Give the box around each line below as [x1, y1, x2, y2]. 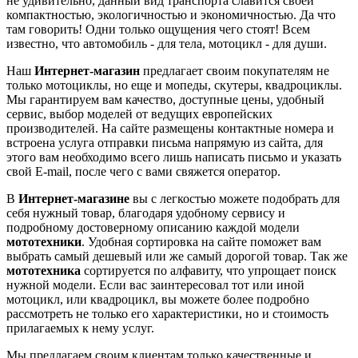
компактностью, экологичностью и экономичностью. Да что [6, 7, 336, 22]
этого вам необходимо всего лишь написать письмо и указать [6, 149, 341, 164]
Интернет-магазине [18, 191, 129, 205]
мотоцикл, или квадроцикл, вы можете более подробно [6, 292, 309, 306]
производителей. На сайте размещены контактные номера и [6, 121, 334, 135]
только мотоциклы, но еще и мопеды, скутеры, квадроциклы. [6, 78, 342, 92]
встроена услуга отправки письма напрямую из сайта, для [6, 135, 323, 149]
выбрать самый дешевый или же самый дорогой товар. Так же [6, 249, 348, 263]
